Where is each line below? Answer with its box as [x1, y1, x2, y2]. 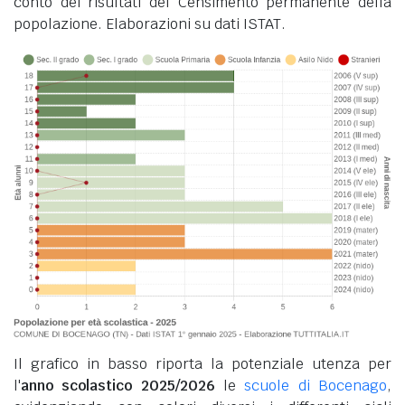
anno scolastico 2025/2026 [21, 376, 215, 396]
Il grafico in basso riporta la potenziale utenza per [14, 354, 391, 374]
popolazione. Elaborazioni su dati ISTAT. [14, 14, 286, 33]
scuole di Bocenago [244, 376, 388, 396]
